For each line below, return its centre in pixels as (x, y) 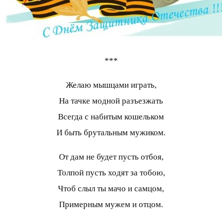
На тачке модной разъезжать (111, 101)
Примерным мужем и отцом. (111, 204)
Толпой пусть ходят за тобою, (111, 172)
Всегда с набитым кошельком (111, 116)
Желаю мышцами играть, (111, 85)
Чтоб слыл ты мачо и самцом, (111, 188)
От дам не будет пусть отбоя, (111, 157)
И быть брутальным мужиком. (111, 132)
